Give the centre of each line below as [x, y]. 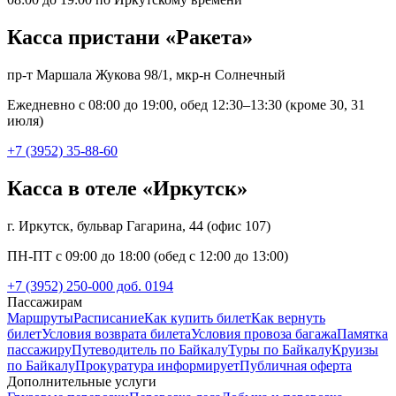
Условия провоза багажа [264, 333]
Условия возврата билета [116, 333]
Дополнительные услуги [82, 381]
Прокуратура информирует [157, 365]
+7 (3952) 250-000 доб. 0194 [90, 286]
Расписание [109, 317]
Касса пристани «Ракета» [130, 37]
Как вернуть [288, 317]
